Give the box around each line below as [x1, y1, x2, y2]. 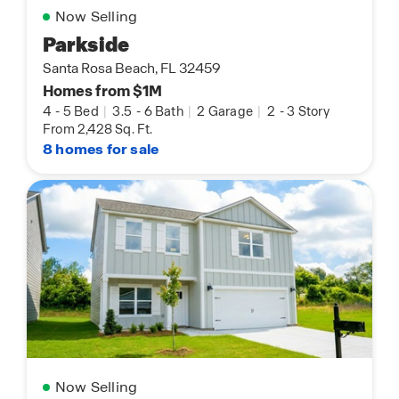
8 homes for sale [43, 139, 159, 159]
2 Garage [194, 102, 256, 119]
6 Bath [143, 102, 187, 119]
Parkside [43, 31, 129, 58]
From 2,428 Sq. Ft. [43, 120, 153, 137]
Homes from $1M [43, 80, 163, 101]
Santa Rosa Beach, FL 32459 [43, 59, 221, 77]
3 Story [287, 102, 330, 119]
